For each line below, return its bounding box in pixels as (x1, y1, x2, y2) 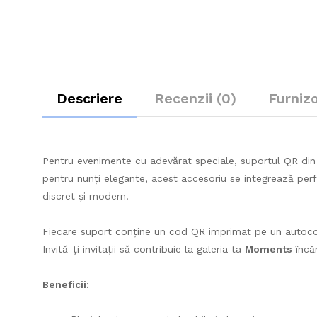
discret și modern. (42, 190, 129, 202)
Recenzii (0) (154, 89, 236, 107)
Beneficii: (42, 278, 89, 290)
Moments (245, 243, 292, 255)
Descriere (57, 89, 122, 107)
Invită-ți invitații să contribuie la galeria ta (42, 243, 245, 255)
